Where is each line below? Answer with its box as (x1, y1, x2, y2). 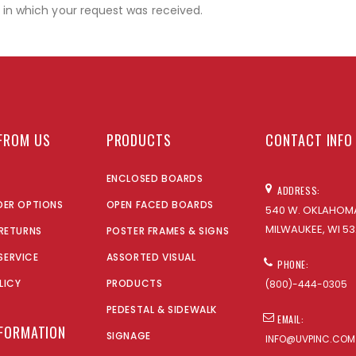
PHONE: (277, 257, 309, 272)
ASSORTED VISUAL (106, 250, 196, 265)
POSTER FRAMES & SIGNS (106, 224, 230, 238)
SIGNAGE (106, 329, 151, 343)
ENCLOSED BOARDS (106, 172, 203, 186)
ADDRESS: (277, 184, 320, 198)
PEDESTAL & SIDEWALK (106, 303, 218, 317)
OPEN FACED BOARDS (106, 198, 214, 212)
